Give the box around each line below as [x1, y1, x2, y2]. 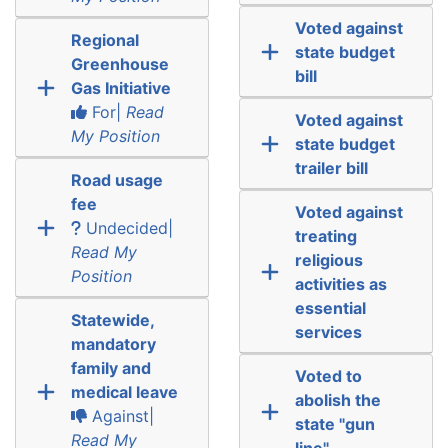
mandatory [70, 333, 156, 354]
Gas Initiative [70, 77, 171, 98]
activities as [294, 273, 387, 294]
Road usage [70, 169, 163, 190]
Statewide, [70, 309, 154, 330]
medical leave [70, 381, 178, 402]
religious [294, 249, 363, 270]
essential [294, 297, 366, 318]
